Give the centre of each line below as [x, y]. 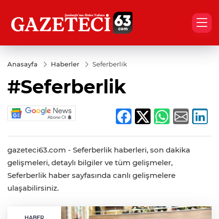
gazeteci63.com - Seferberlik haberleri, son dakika [99, 150]
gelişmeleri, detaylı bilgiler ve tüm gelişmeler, [90, 163]
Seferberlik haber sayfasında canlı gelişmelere [91, 175]
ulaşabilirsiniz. [33, 188]
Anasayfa [22, 64]
